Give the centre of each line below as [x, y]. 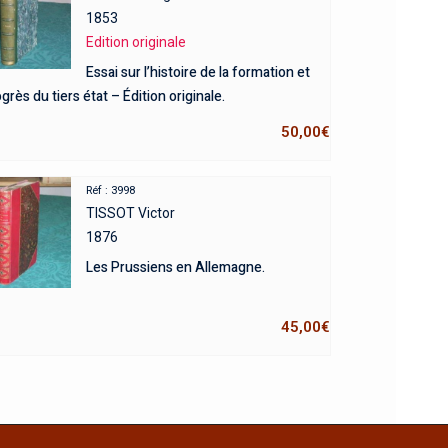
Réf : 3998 [110, 190]
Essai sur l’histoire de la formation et [197, 72]
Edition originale [135, 41]
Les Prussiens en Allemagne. [175, 267]
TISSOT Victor [130, 212]
